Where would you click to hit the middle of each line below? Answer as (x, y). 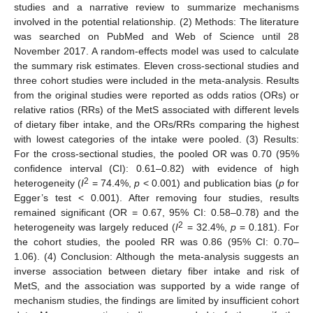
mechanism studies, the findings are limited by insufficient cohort (156, 300)
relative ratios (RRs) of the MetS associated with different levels (156, 109)
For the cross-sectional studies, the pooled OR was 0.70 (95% (156, 153)
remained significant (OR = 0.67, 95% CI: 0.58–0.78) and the (156, 212)
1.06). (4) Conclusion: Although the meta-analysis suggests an (156, 256)
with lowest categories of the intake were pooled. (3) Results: (156, 139)
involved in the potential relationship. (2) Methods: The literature (156, 21)
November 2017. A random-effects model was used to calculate (156, 51)
